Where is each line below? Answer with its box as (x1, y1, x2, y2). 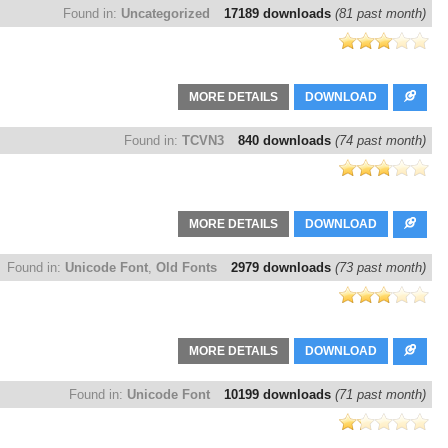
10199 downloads (224, 387, 335, 403)
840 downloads (238, 133, 335, 149)
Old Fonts (156, 260, 217, 276)
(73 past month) (335, 260, 426, 276)
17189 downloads (224, 6, 335, 22)
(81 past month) (335, 6, 426, 22)
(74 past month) (335, 133, 426, 149)
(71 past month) (335, 387, 426, 403)
